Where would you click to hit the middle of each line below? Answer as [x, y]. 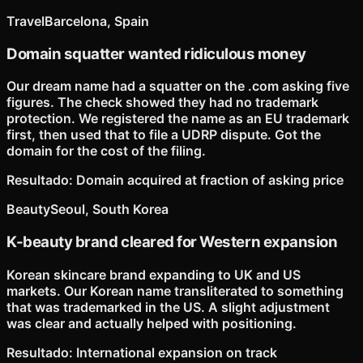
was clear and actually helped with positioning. [152, 323]
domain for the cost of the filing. [106, 151]
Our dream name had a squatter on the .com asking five [178, 86]
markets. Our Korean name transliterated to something [175, 290]
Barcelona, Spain [97, 21]
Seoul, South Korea [109, 209]
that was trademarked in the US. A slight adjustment [168, 307]
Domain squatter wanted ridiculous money [156, 53]
